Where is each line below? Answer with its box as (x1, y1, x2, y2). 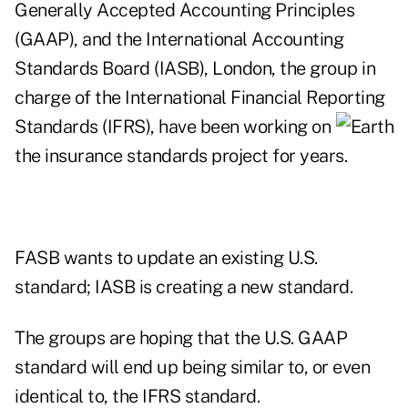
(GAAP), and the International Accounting (15, 28, 343, 51)
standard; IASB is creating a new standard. (15, 276, 352, 299)
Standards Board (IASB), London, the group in (15, 57, 375, 80)
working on (243, 116, 331, 138)
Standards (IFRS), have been (15, 116, 243, 138)
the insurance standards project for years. (15, 145, 347, 168)
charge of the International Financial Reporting (15, 87, 385, 109)
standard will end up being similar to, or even (15, 356, 370, 379)
